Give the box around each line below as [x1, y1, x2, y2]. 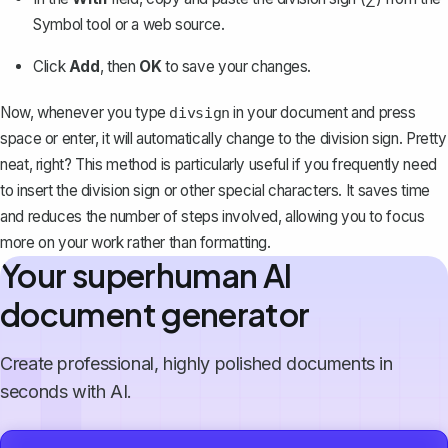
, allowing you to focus [278, 207, 425, 227]
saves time [357, 181, 430, 201]
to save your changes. [161, 57, 312, 77]
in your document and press [229, 103, 416, 123]
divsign [169, 104, 230, 123]
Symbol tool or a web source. [33, 15, 225, 35]
